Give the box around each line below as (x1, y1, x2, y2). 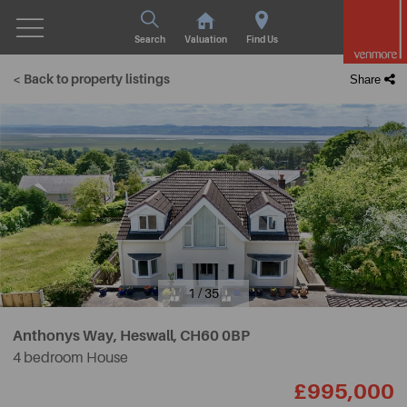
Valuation (184, 35, 227, 45)
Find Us (245, 35, 278, 45)
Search (134, 35, 165, 45)
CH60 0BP (180, 328, 250, 344)
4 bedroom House (13, 350, 128, 366)
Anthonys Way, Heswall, (13, 328, 180, 344)
